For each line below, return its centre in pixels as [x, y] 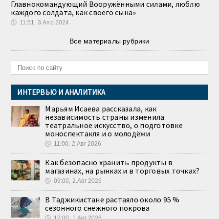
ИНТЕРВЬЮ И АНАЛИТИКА [61, 92]
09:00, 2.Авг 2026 [78, 181]
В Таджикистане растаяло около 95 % [112, 200]
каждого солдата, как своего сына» [74, 12]
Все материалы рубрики [109, 41]
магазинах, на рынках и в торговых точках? [122, 171]
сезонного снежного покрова [98, 208]
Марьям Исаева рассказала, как [101, 109]
